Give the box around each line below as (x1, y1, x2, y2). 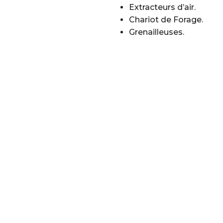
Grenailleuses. (129, 27, 184, 37)
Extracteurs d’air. (129, 2, 196, 12)
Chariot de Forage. (129, 15, 203, 24)
